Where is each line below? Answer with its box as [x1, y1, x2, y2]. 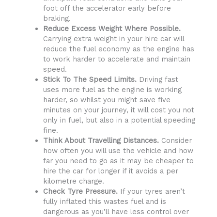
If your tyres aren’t [117, 186, 185, 196]
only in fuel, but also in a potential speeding [43, 115, 195, 124]
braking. [43, 14, 71, 23]
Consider [158, 136, 192, 145]
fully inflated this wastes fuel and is [43, 197, 166, 206]
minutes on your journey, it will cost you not [43, 105, 194, 114]
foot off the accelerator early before [43, 3, 171, 13]
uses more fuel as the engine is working [43, 85, 182, 94]
